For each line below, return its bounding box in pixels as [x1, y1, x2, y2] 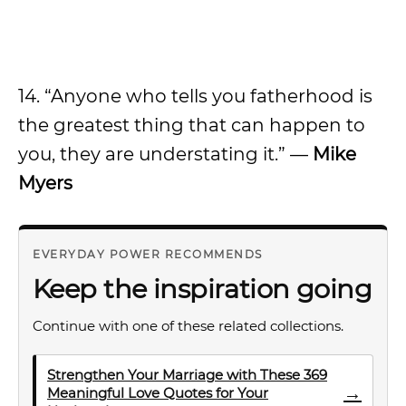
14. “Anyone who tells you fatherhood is [18, 85, 372, 107]
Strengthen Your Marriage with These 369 [47, 366, 327, 383]
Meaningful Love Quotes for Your [47, 384, 268, 401]
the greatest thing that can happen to [18, 114, 365, 136]
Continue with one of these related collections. [33, 317, 343, 334]
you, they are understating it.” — [18, 143, 313, 165]
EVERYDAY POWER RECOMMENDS [33, 247, 263, 261]
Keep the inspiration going [33, 273, 372, 304]
